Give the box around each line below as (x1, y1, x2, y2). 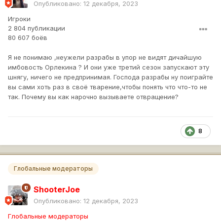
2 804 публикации (8, 24, 65, 33)
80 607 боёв (8, 34, 47, 42)
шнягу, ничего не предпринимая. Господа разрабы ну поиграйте (8, 73, 213, 81)
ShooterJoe (34, 184, 80, 194)
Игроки (8, 15, 31, 23)
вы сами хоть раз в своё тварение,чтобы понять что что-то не (8, 83, 207, 91)
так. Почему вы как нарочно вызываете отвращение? (8, 93, 181, 101)
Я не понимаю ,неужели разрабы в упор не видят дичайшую (8, 53, 202, 62)
